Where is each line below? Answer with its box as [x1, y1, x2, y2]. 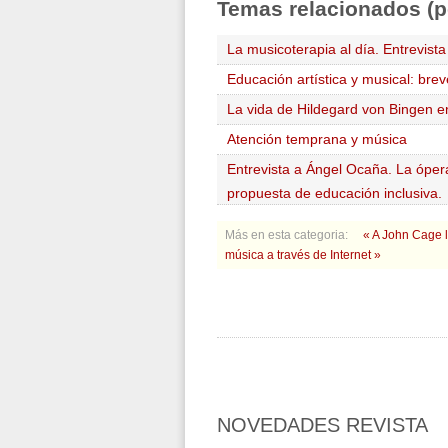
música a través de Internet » [225, 248, 381, 262]
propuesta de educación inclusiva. [227, 185, 442, 199]
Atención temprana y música [227, 131, 407, 147]
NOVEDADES [217, 414, 340, 436]
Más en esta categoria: [225, 228, 348, 242]
